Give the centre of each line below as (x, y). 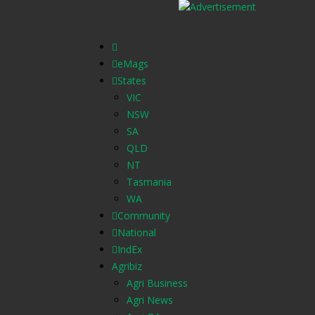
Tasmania (149, 182)
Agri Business (157, 283)
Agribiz (127, 266)
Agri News (150, 300)
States (132, 81)
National (137, 232)
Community (144, 216)
